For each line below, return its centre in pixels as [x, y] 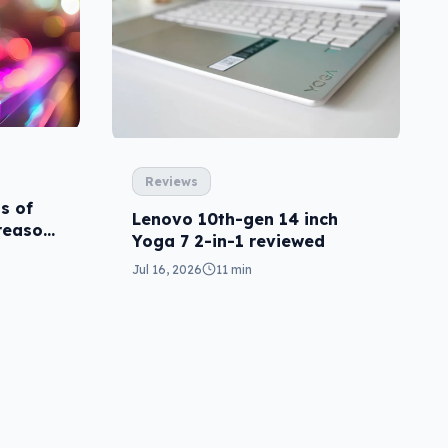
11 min [234, 269]
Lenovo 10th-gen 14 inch [235, 218]
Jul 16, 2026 [167, 269]
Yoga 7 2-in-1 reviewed [228, 240]
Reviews [171, 181]
